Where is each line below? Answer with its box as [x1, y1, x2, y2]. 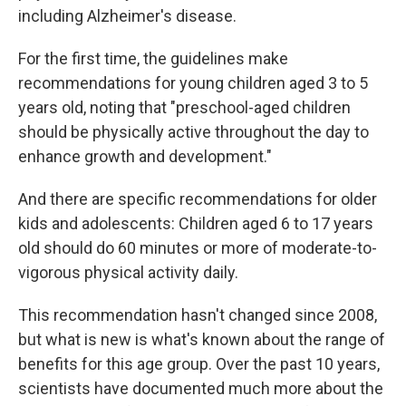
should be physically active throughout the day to [18, 122, 369, 141]
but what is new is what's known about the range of [18, 330, 385, 349]
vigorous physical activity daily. [18, 263, 238, 282]
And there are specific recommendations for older [18, 189, 377, 208]
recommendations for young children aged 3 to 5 [18, 73, 368, 92]
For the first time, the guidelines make [18, 49, 288, 68]
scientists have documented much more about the [18, 379, 383, 398]
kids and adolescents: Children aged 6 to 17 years [18, 214, 373, 233]
